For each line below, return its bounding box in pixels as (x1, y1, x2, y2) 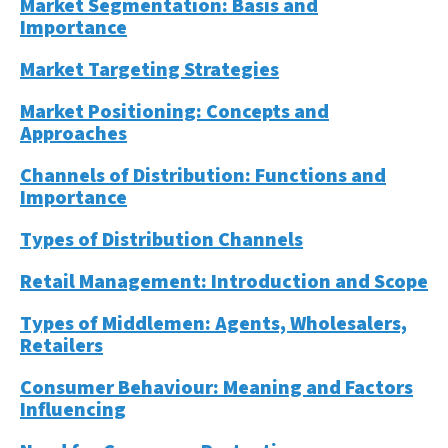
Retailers (20, 332, 103, 358)
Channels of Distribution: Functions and (20, 162, 386, 188)
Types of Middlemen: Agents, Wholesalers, (20, 310, 407, 336)
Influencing (20, 396, 126, 422)
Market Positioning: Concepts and (20, 98, 329, 124)
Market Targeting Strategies (20, 56, 279, 82)
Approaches (20, 120, 127, 146)
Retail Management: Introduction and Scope (20, 268, 428, 294)
